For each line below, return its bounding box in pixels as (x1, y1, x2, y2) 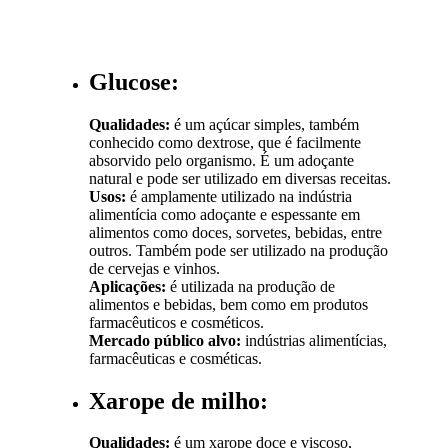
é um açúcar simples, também (170, 115, 360, 133)
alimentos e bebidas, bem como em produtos (89, 295, 369, 313)
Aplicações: (89, 277, 167, 295)
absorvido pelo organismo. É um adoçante (89, 151, 355, 169)
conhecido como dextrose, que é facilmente (89, 133, 362, 151)
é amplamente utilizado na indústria (126, 187, 353, 205)
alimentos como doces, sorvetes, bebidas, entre (89, 223, 383, 241)
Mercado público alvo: (89, 331, 242, 349)
